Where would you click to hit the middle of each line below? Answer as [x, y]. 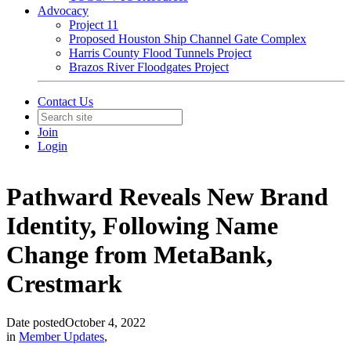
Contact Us [65, 101]
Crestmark [64, 284]
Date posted [36, 322]
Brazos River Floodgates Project [149, 67]
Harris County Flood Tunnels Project [160, 53]
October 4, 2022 [105, 322]
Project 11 [94, 25]
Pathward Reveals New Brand [167, 197]
